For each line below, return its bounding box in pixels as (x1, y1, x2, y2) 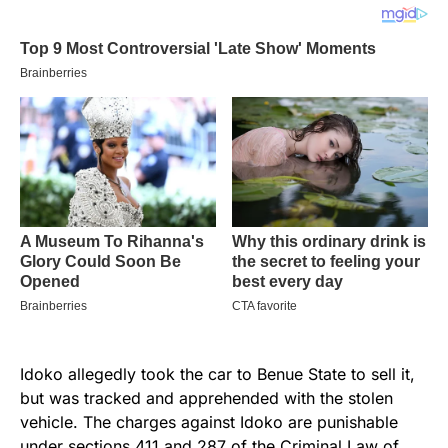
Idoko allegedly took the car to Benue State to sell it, (20, 364, 415, 385)
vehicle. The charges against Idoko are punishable (20, 412, 398, 433)
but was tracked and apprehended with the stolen (20, 388, 393, 409)
